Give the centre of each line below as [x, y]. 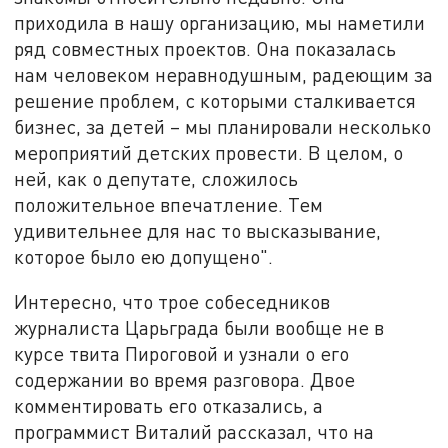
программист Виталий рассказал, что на [194, 432]
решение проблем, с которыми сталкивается [215, 100]
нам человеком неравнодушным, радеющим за [224, 74]
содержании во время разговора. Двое [185, 380]
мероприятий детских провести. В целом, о [209, 152]
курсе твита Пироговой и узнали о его [182, 354]
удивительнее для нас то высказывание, [198, 230]
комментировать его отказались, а [169, 406]
